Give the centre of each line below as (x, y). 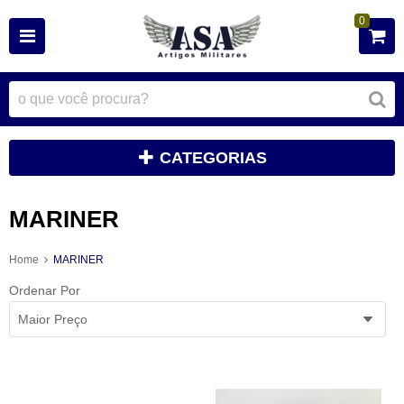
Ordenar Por (45, 290)
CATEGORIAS (213, 158)
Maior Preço (53, 319)
